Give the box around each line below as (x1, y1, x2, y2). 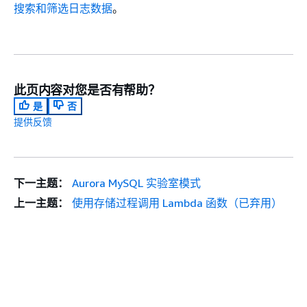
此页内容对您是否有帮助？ (14, 82, 160, 97)
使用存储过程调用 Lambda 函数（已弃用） (71, 195, 282, 210)
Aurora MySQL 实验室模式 (71, 175, 201, 190)
